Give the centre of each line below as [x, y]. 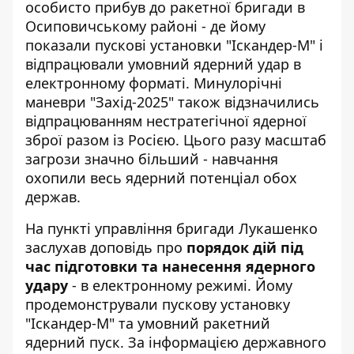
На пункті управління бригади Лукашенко [171, 228]
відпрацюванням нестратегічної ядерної [166, 121]
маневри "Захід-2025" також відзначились [172, 102]
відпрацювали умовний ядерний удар [157, 64]
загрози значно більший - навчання [152, 159]
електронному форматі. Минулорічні [154, 83]
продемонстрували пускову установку [158, 304]
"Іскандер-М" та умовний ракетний [148, 323]
